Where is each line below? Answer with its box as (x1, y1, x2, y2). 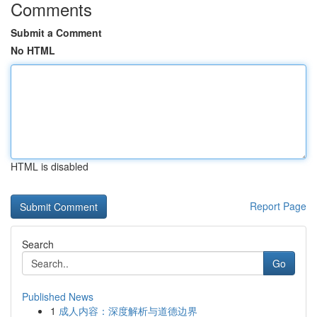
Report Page (250, 199, 306, 213)
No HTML (11, 43, 55, 57)
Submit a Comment (11, 25, 102, 40)
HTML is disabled (11, 159, 88, 173)
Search (22, 237, 54, 251)
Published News (22, 289, 93, 304)
